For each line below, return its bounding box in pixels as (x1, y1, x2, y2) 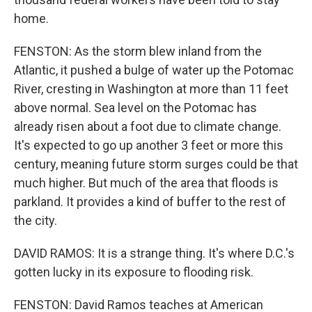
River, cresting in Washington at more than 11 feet (14, 81, 288, 96)
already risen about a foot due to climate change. (14, 119, 281, 134)
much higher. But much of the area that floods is (14, 175, 279, 190)
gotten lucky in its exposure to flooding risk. (14, 265, 253, 279)
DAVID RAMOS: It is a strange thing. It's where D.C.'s (14, 246, 295, 260)
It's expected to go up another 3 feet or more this (14, 138, 283, 153)
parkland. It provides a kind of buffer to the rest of (14, 194, 286, 209)
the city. (14, 213, 57, 228)
